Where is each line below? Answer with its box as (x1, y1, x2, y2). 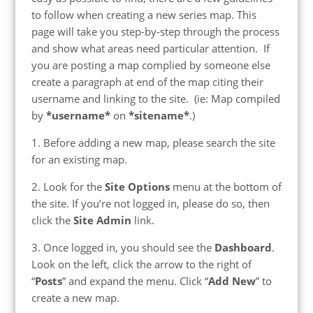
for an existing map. (31, 152, 127, 167)
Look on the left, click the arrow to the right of (31, 257, 252, 272)
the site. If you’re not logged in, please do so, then (31, 196, 270, 211)
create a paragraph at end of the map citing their (31, 75, 263, 89)
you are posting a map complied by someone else (31, 58, 270, 73)
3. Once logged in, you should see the (31, 240, 214, 255)
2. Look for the (31, 180, 105, 194)
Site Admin (73, 213, 131, 228)
